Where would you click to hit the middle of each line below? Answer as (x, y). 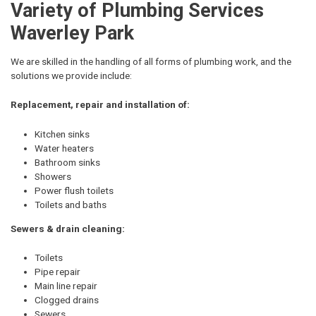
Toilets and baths (71, 205)
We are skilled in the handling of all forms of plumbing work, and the (151, 61)
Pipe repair (57, 272)
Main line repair (66, 286)
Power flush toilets (74, 191)
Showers (53, 177)
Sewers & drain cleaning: (68, 228)
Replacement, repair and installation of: (100, 105)
